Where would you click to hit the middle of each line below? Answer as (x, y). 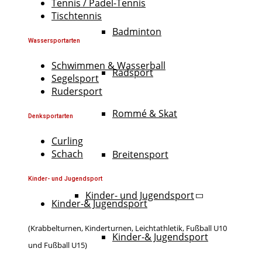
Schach (67, 154)
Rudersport (77, 92)
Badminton (137, 31)
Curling (67, 141)
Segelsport (75, 79)
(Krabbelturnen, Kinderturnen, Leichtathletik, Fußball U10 (127, 228)
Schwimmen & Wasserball (108, 66)
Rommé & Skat (145, 113)
